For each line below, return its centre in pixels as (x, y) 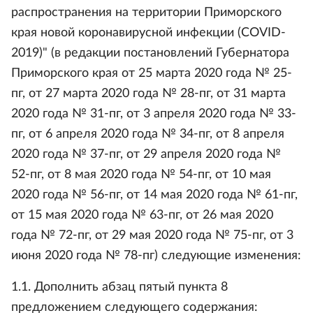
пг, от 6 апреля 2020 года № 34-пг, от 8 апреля (148, 134)
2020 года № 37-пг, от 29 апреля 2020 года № (146, 154)
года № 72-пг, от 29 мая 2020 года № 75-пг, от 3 (152, 235)
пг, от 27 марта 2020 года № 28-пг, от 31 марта (148, 94)
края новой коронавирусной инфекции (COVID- (148, 33)
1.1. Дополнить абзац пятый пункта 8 (119, 287)
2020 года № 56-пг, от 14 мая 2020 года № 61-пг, (154, 195)
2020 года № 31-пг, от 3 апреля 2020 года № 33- (154, 114)
